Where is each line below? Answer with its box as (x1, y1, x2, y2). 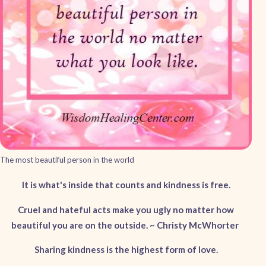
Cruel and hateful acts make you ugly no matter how (18, 204, 234, 215)
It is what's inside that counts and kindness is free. (21, 179, 230, 190)
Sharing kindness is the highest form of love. (34, 244, 218, 255)
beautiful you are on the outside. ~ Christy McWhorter (11, 219, 240, 230)
